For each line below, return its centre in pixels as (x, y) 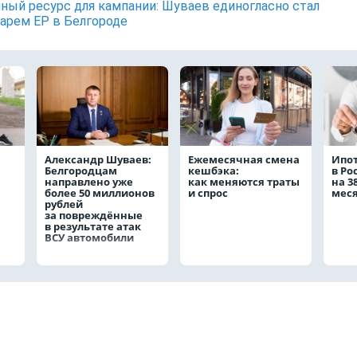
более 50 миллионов (100, 192)
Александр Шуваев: (98, 159)
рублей (64, 204)
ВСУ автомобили (90, 237)
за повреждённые (94, 215)
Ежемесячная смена (244, 159)
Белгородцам (81, 170)
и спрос (208, 192)
